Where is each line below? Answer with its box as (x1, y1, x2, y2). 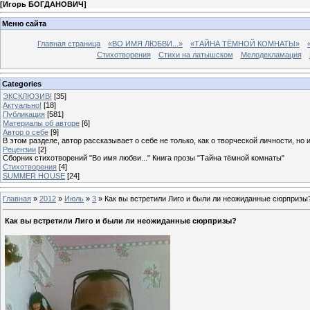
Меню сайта (2, 19, 46, 28)
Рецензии (3, 145, 36, 154)
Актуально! (3, 101, 42, 110)
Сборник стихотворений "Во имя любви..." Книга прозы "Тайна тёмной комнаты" (3, 154, 284, 163)
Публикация (3, 110, 45, 119)
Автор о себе (3, 128, 48, 137)
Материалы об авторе (3, 119, 80, 128)
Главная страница (37, 39, 100, 48)
